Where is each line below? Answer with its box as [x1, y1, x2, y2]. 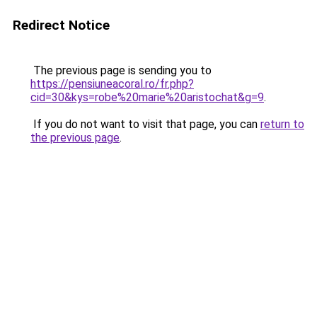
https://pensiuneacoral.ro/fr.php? [30, 77, 194, 91]
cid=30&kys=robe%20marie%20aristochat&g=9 [30, 91, 264, 104]
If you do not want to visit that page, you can [30, 117, 260, 131]
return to [260, 117, 304, 131]
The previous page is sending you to [30, 64, 212, 77]
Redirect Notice [13, 17, 110, 33]
